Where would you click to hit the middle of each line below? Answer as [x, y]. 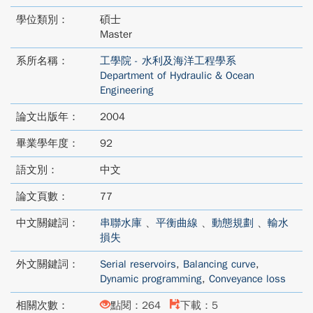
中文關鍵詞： [48, 223]
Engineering [127, 90]
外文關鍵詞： [48, 264]
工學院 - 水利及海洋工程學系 [168, 61]
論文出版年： [48, 117]
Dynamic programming [151, 279]
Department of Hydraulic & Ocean [177, 75]
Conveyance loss [247, 279]
